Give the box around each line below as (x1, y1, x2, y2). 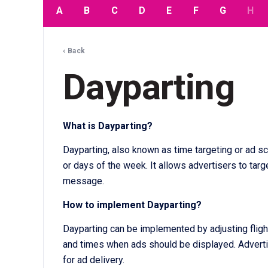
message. (63, 175, 104, 187)
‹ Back (63, 47, 86, 56)
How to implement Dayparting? (63, 199, 202, 211)
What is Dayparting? (63, 120, 153, 132)
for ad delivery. (63, 254, 124, 266)
